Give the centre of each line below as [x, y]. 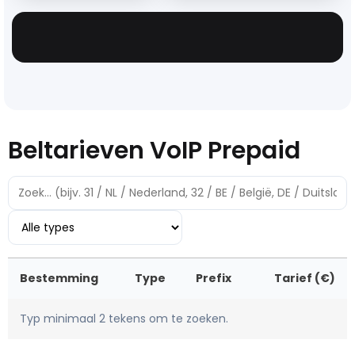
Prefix [214, 279]
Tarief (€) [305, 279]
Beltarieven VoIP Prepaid [154, 151]
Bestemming [59, 279]
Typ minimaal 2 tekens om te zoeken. [124, 319]
